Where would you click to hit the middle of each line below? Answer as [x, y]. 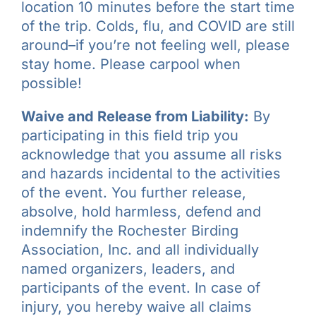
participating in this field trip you [130, 136]
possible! [51, 84]
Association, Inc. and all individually [140, 250]
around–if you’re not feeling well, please [156, 45]
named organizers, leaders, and [128, 269]
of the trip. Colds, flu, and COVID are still [158, 26]
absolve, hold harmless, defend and [141, 212]
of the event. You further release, [134, 193]
